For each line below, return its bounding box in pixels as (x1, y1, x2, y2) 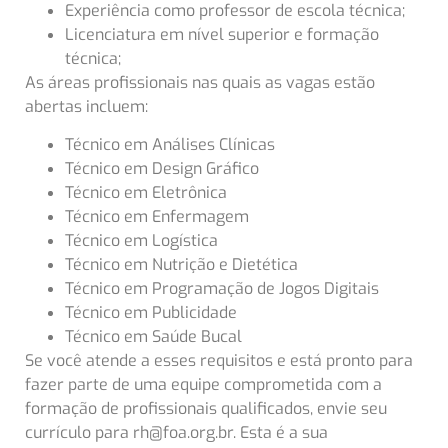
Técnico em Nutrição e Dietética (65, 254, 302, 276)
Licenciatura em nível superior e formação (65, 24, 379, 46)
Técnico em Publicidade (65, 302, 237, 324)
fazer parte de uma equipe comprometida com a (25, 374, 382, 396)
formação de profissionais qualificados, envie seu (25, 398, 387, 420)
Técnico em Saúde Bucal (65, 326, 242, 348)
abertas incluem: (25, 96, 152, 118)
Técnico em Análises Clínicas (65, 134, 279, 156)
